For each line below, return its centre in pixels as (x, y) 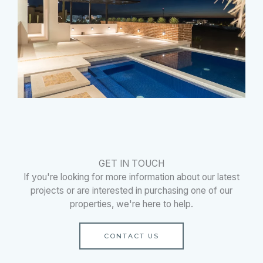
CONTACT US (131, 236)
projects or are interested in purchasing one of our (131, 190)
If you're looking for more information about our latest (131, 177)
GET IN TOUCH (131, 163)
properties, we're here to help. (131, 204)
